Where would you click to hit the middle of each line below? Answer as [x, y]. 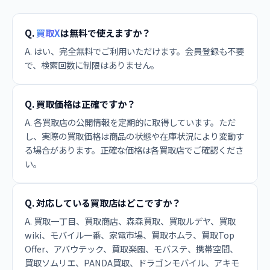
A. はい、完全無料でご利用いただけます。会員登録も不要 [134, 51]
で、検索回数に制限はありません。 [92, 65]
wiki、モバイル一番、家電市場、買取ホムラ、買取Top [130, 235]
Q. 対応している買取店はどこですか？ [103, 202]
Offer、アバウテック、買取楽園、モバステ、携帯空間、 [131, 249]
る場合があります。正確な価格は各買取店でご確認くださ [134, 150]
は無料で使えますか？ [105, 33]
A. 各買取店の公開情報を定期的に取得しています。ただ [130, 122]
